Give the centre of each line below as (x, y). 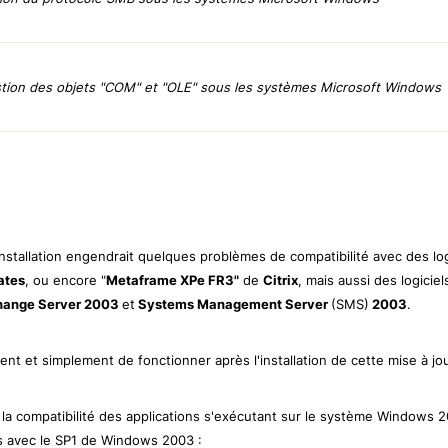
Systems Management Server (233, 303)
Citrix (280, 279)
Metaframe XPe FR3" (172, 279)
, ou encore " (65, 279)
